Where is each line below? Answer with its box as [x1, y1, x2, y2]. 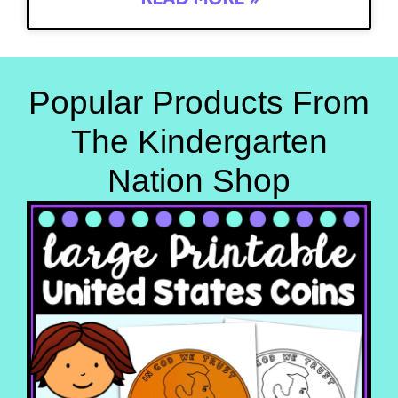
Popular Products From [28, 84, 370, 121]
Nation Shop [107, 162, 291, 199]
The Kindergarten [70, 123, 328, 160]
